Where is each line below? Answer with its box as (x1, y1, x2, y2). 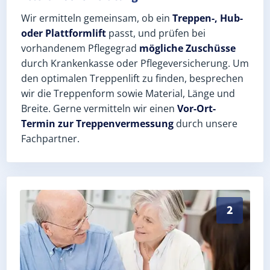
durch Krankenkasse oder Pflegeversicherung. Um (21, 56, 249, 70)
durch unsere (174, 116, 237, 130)
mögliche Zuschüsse (139, 41, 236, 55)
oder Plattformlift (21, 26, 106, 40)
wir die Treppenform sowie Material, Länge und (21, 86, 235, 100)
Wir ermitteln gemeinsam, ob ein (21, 11, 172, 25)
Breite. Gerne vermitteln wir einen (21, 101, 177, 115)
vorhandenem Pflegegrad (21, 41, 139, 55)
